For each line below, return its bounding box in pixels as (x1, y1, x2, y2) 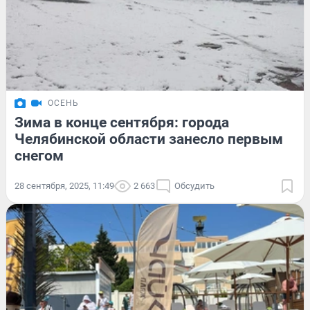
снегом (15, 147, 64, 164)
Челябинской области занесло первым (15, 130, 283, 147)
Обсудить (174, 180, 215, 191)
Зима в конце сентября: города (15, 113, 229, 131)
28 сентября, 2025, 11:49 (15, 180, 114, 191)
